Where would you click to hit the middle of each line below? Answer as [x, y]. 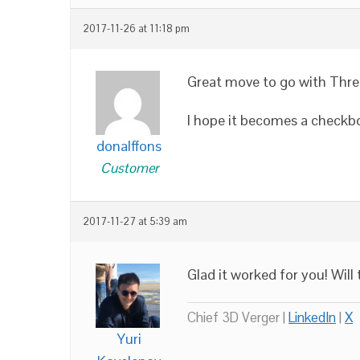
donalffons [129, 146]
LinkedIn [312, 317]
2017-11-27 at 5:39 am [135, 222]
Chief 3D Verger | [238, 317]
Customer [129, 168]
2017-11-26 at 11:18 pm [136, 29]
